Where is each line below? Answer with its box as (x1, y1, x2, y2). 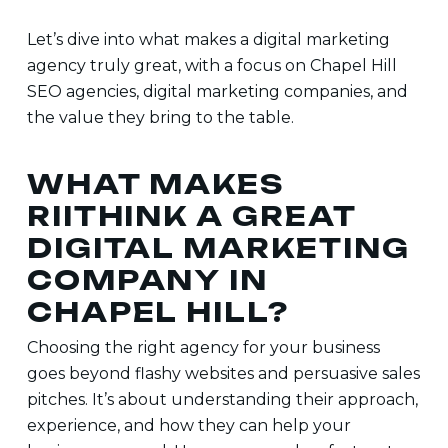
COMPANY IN (26, 263, 269, 297)
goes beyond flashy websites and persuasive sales (26, 364, 420, 383)
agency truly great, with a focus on (26, 56, 310, 75)
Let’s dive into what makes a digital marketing (26, 30, 390, 49)
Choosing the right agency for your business (26, 338, 380, 357)
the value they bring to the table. (26, 108, 294, 127)
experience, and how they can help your (26, 416, 351, 435)
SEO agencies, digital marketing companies (26, 82, 370, 101)
